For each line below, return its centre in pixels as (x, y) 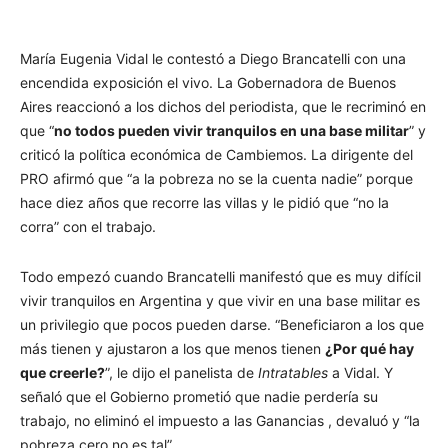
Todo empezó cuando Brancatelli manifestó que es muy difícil (220, 276)
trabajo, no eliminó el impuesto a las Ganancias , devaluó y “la (220, 420)
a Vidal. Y (360, 372)
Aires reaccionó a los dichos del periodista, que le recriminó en (223, 106)
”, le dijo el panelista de (181, 372)
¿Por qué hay (369, 348)
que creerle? (62, 372)
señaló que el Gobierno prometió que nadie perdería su (199, 396)
